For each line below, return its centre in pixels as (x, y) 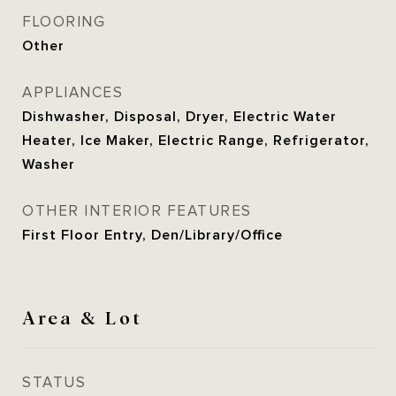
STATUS (54, 383)
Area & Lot (82, 316)
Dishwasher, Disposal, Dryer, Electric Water (179, 117)
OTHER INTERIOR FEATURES (137, 211)
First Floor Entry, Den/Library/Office (152, 235)
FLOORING (64, 22)
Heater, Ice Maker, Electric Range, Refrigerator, (196, 141)
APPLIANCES (72, 93)
